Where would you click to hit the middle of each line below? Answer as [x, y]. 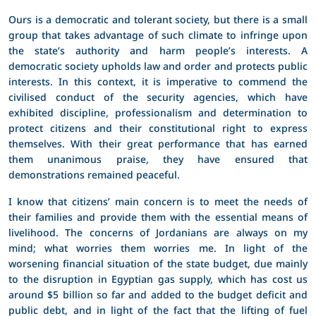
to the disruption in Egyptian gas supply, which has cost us [158, 279]
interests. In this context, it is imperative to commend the [158, 81]
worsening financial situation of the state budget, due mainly [158, 263]
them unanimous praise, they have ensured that [158, 159]
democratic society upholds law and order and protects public [158, 66]
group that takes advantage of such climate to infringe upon [158, 35]
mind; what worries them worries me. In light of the [158, 248]
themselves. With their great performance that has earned [158, 143]
